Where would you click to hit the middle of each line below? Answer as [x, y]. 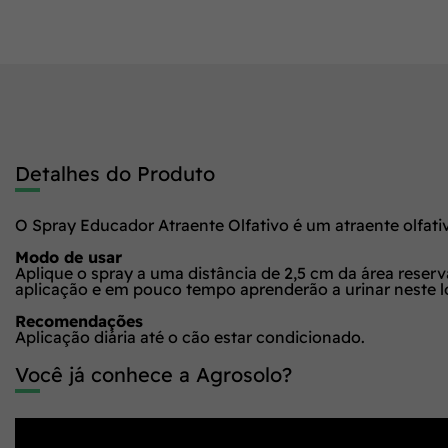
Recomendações [79, 321]
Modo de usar [68, 257]
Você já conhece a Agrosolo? [153, 374]
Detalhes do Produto [115, 173]
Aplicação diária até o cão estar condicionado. [190, 337]
